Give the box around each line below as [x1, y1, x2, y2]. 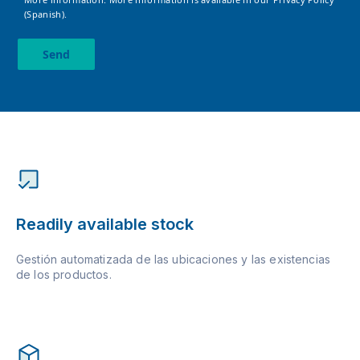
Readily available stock [16, 215, 194, 235]
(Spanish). [24, 8, 67, 21]
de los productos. [16, 268, 112, 282]
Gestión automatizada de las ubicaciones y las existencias [16, 252, 331, 267]
